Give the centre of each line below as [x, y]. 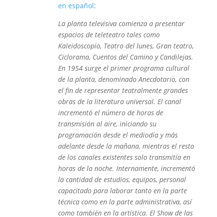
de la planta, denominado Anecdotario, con [124, 79]
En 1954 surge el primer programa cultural [124, 68]
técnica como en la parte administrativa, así [125, 202]
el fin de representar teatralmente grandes [123, 90]
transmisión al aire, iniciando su [107, 124]
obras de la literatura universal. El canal [119, 101]
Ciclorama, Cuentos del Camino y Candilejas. [125, 57]
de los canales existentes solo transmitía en [124, 157]
